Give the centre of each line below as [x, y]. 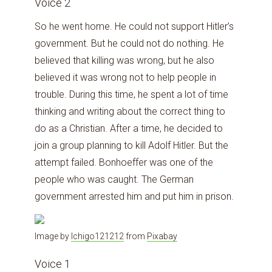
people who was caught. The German [114, 180]
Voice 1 [54, 263]
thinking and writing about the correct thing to [130, 112]
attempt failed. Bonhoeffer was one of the [124, 163]
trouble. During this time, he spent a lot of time [131, 95]
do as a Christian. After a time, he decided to [129, 129]
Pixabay [162, 236]
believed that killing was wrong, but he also [124, 61]
